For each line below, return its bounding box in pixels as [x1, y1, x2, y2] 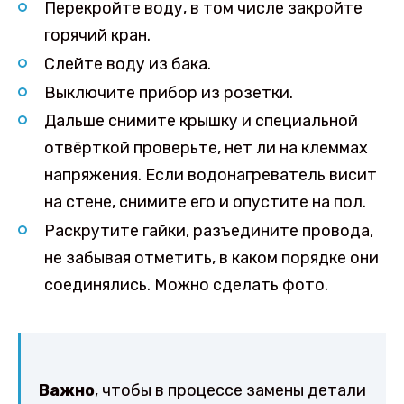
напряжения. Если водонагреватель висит [43, 165, 377, 186]
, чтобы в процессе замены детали [95, 381, 366, 401]
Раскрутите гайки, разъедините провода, [43, 221, 373, 242]
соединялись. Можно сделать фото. [43, 275, 328, 296]
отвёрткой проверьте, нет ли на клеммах [43, 138, 368, 159]
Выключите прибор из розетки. [43, 82, 293, 103]
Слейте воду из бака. [43, 53, 211, 74]
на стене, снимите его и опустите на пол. [43, 192, 366, 213]
